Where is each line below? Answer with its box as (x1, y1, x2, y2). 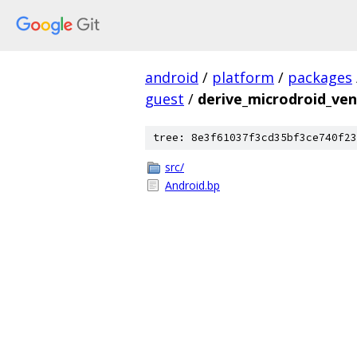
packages (288, 68, 352, 87)
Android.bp (165, 178, 220, 193)
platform (212, 68, 274, 87)
